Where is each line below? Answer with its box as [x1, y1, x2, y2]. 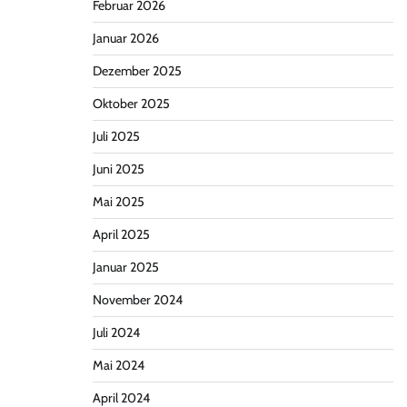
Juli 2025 [92, 128, 140, 144]
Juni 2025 [92, 161, 144, 177]
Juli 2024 [92, 324, 140, 341]
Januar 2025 [92, 259, 159, 275]
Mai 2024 [92, 357, 144, 373]
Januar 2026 [92, 30, 159, 46]
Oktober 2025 [92, 95, 170, 112]
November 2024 [92, 292, 183, 308]
